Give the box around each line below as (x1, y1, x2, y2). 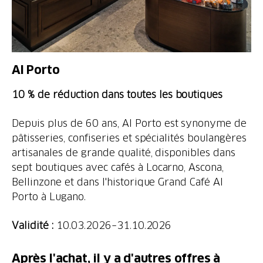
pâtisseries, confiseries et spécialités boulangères (12, 131, 247, 143)
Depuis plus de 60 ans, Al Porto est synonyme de (12, 117, 247, 129)
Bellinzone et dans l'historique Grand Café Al (12, 176, 224, 187)
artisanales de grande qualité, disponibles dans (12, 146, 236, 158)
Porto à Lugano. (12, 190, 86, 202)
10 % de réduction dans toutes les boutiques (12, 88, 223, 100)
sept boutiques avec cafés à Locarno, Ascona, (12, 161, 224, 173)
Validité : (12, 219, 56, 231)
